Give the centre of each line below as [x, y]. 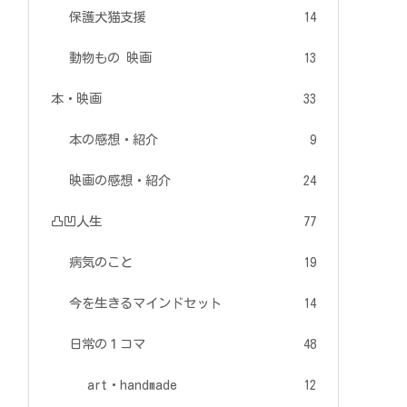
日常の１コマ [107, 344]
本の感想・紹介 [114, 140]
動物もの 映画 [110, 58]
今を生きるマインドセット [145, 303]
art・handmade [132, 385]
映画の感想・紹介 [120, 181]
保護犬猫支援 [107, 17]
